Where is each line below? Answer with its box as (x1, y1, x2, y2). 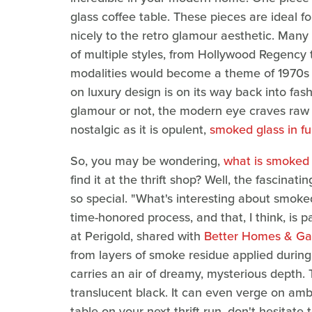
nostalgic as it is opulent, (70, 120, 210, 139)
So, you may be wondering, (70, 152, 224, 171)
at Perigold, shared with (70, 227, 204, 246)
